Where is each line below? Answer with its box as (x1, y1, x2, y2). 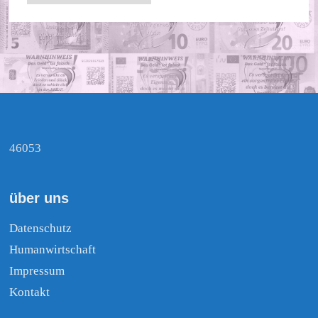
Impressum (9, 264, 65, 278)
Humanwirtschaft (9, 243, 97, 257)
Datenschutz (9, 221, 72, 236)
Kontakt (9, 285, 50, 300)
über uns (9, 190, 70, 207)
